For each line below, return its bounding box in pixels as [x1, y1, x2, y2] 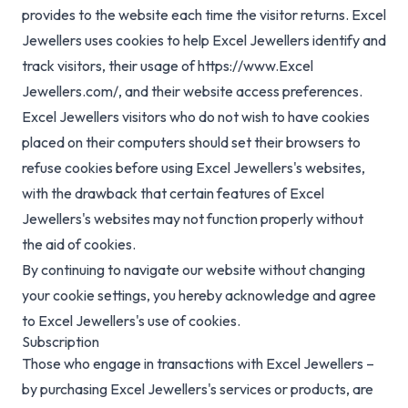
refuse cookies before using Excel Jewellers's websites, [22, 158, 365, 178]
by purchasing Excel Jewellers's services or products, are [22, 380, 373, 399]
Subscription [22, 332, 99, 352]
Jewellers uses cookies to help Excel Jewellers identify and [22, 31, 386, 50]
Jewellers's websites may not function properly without [22, 209, 363, 229]
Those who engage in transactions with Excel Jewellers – [22, 354, 374, 373]
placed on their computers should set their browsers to [22, 133, 361, 152]
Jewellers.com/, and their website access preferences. [22, 82, 362, 101]
